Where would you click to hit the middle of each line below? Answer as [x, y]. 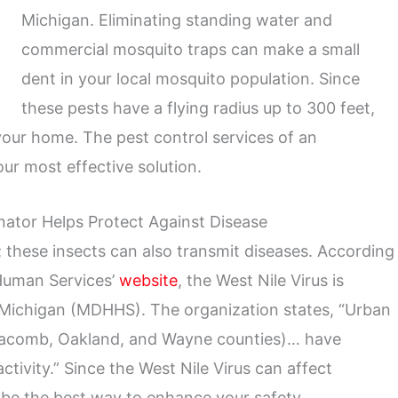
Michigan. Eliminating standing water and [177, 20]
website [148, 280]
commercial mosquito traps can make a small [191, 49]
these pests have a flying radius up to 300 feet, [198, 108]
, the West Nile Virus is [261, 280]
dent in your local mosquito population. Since [191, 79]
